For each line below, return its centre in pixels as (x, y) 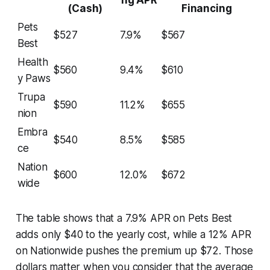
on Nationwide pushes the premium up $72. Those (134, 250)
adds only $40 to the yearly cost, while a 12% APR (133, 234)
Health (33, 62)
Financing (206, 8)
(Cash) (85, 8)
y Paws (34, 78)
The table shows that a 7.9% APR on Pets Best (124, 218)
